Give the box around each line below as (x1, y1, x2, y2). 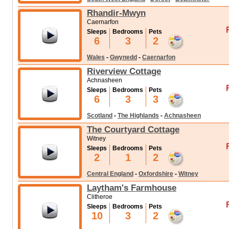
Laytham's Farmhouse (87, 182, 176, 193)
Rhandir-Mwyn (87, 8, 146, 18)
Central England (87, 170, 133, 177)
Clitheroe (87, 193, 112, 200)
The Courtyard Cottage (87, 124, 179, 134)
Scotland (87, 112, 112, 119)
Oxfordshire (139, 170, 173, 177)
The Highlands (118, 112, 159, 119)
